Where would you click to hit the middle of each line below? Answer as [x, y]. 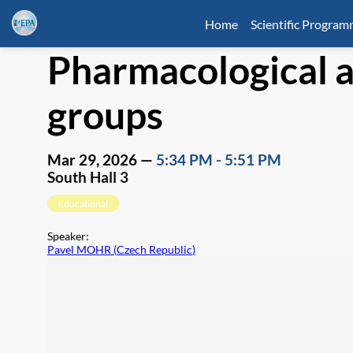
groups [105, 115]
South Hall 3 [88, 178]
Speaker [67, 236]
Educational [83, 203]
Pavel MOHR [79, 250]
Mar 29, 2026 [92, 160]
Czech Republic [154, 250]
